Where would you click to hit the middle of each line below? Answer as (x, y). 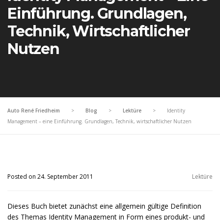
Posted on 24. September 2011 (50, 177)
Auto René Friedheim (34, 111)
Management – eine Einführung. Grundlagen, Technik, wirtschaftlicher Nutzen (99, 122)
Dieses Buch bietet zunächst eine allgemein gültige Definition (104, 206)
